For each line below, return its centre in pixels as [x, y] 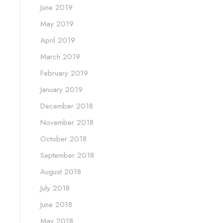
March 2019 [60, 56]
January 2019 [61, 89]
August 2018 [61, 171]
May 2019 [57, 24]
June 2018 [56, 204]
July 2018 [55, 188]
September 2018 [67, 155]
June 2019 [56, 7]
